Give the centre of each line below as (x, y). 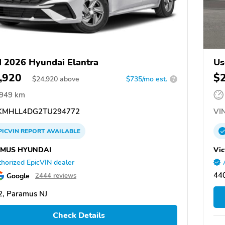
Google (18, 176)
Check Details (79, 216)
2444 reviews (56, 176)
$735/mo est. (147, 79)
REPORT (33, 131)
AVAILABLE (63, 131)
